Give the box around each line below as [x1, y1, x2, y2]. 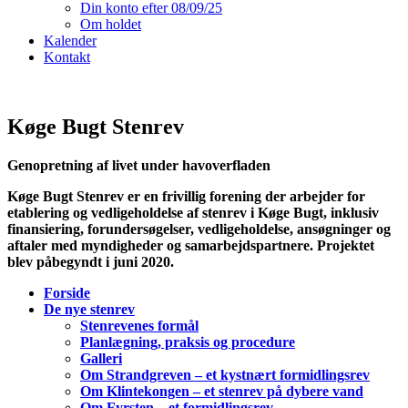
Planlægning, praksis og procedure [80, 333, 295, 350]
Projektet [317, 237, 374, 253]
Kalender [44, 33, 97, 48]
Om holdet [80, 16, 141, 32]
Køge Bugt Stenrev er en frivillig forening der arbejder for [7, 188, 365, 204]
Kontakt [44, 49, 90, 65]
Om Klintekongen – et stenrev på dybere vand [80, 382, 363, 399]
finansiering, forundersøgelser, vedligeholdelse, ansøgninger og [7, 220, 391, 237]
